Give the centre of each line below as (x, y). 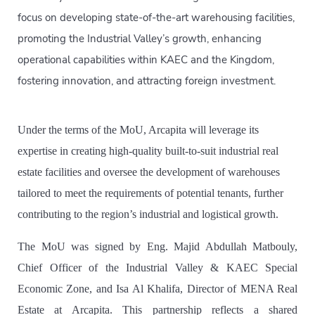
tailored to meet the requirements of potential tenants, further (150, 193)
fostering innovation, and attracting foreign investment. (147, 81)
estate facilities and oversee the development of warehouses (149, 172)
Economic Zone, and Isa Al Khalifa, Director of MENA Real (157, 289)
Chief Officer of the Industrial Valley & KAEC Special (157, 268)
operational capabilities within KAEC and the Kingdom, (146, 60)
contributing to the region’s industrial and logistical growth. (148, 214)
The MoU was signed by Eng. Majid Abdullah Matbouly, (157, 246)
